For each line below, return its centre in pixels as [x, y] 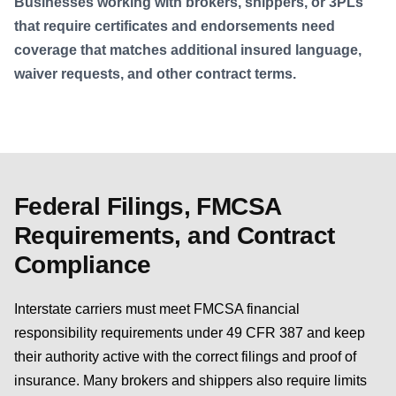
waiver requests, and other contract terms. [155, 74]
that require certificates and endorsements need [175, 27]
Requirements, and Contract [175, 236]
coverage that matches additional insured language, [188, 50]
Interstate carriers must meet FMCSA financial [157, 309]
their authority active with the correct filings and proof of [185, 357]
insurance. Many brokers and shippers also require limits [190, 381]
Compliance [83, 265]
